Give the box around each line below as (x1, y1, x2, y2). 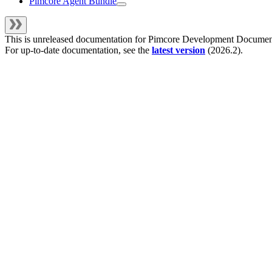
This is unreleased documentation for (5, 34, 148, 45)
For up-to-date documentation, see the (5, 45, 152, 56)
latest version (152, 45, 205, 56)
